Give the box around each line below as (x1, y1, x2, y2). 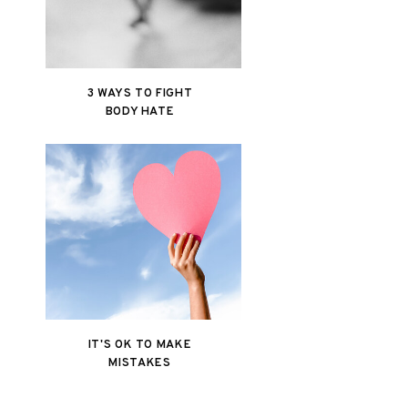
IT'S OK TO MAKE (87, 338, 192, 352)
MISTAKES (108, 356, 171, 371)
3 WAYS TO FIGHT (87, 87, 193, 101)
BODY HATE (105, 105, 175, 119)
